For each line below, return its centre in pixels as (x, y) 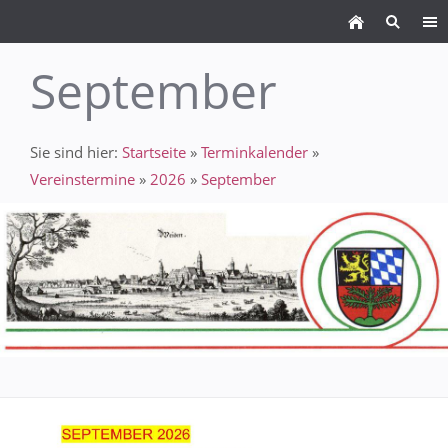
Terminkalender (254, 152)
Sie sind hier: (76, 152)
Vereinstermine (82, 179)
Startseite (154, 152)
